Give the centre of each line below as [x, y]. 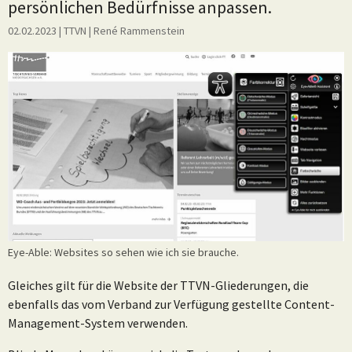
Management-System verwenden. [98, 323]
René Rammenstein [139, 31]
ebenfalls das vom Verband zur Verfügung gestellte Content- [171, 304]
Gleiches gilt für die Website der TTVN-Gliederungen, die [158, 285]
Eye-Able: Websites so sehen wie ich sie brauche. [123, 252]
